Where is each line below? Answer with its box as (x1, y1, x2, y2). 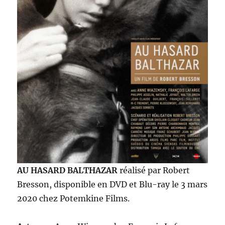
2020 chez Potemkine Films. (17, 193, 130, 204)
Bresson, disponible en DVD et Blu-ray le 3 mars (17, 179, 208, 190)
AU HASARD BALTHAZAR (17, 165, 120, 176)
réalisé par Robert (120, 165, 190, 176)
